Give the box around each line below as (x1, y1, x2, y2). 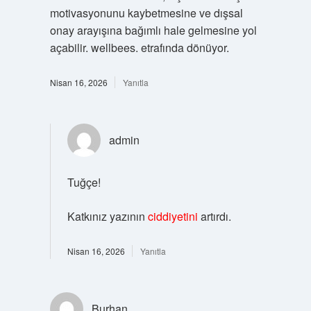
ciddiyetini (147, 208, 198, 224)
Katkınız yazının (67, 208, 148, 224)
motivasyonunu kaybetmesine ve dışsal (49, 5, 243, 21)
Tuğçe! (67, 174, 101, 190)
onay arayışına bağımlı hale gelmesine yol (49, 22, 257, 38)
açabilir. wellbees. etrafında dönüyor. (49, 40, 229, 56)
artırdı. (197, 208, 231, 224)
